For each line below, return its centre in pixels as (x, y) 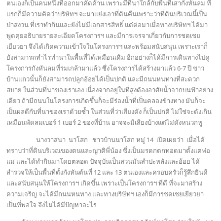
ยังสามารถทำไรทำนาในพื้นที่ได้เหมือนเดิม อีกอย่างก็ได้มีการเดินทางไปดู (108, 57)
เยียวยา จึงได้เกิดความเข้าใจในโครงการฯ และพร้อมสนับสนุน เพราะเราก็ (107, 46)
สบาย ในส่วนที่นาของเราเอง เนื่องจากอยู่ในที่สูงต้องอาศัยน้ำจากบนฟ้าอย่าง (110, 90)
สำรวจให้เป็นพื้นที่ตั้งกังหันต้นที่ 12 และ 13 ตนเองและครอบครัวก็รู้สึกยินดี (107, 172)
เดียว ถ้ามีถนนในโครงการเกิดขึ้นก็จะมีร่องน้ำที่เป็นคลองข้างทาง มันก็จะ (106, 101)
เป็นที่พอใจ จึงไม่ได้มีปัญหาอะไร (52, 205)
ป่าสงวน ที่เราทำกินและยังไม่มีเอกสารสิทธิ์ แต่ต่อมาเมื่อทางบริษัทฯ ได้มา (107, 25)
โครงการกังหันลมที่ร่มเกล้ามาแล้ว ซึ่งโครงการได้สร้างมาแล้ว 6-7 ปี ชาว (106, 68)
